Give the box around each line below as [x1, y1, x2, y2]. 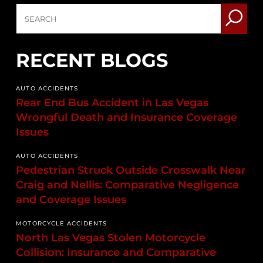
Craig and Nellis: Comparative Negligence [16, 178, 240, 192]
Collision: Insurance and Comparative [16, 246, 217, 259]
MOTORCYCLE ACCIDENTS [16, 220, 107, 228]
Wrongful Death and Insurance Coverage [16, 111, 238, 124]
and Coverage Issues [16, 193, 127, 207]
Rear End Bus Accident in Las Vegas [16, 96, 209, 110]
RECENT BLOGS [16, 49, 168, 72]
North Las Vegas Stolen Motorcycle [16, 231, 206, 245]
